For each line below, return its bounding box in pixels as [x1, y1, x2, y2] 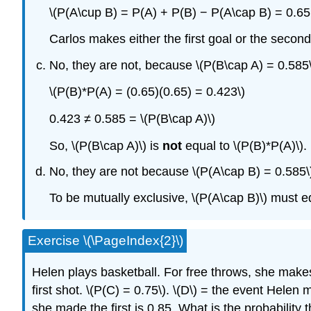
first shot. [32, 283, 86, 298]
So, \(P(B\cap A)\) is [49, 138, 162, 153]
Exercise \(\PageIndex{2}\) [28, 233, 183, 248]
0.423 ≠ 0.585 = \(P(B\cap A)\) [49, 111, 215, 126]
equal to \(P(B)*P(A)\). [181, 138, 307, 153]
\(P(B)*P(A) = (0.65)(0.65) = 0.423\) [49, 85, 245, 99]
